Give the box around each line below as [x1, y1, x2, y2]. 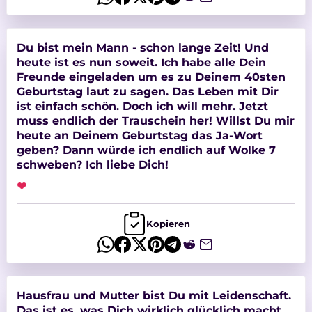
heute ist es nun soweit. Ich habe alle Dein [16, 55, 161, 70]
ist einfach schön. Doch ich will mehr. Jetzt [16, 99, 268, 114]
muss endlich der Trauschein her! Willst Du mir [16, 114, 216, 128]
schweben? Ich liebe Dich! [85, 157, 169, 172]
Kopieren [146, 218, 190, 230]
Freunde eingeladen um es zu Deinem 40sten [16, 70, 286, 84]
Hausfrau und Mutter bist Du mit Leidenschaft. [16, 288, 291, 303]
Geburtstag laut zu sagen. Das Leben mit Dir [16, 84, 172, 99]
